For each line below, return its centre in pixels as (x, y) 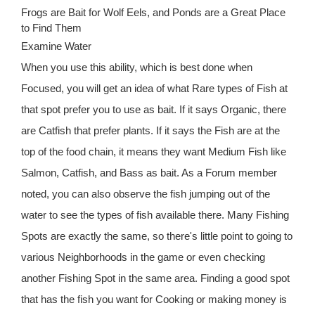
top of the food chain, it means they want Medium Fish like (154, 152)
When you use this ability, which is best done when (137, 67)
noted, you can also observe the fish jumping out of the (146, 194)
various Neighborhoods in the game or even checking (143, 257)
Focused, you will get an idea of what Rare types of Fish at (154, 89)
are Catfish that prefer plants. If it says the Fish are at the (150, 131)
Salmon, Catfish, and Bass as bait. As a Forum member (149, 173)
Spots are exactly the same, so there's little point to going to (157, 236)
